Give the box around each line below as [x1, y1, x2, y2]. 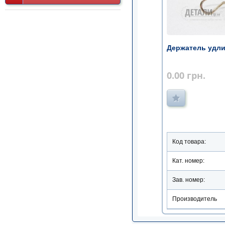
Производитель [172, 195, 217, 203]
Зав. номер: [172, 176, 205, 184]
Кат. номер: [172, 157, 204, 165]
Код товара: [172, 138, 206, 146]
